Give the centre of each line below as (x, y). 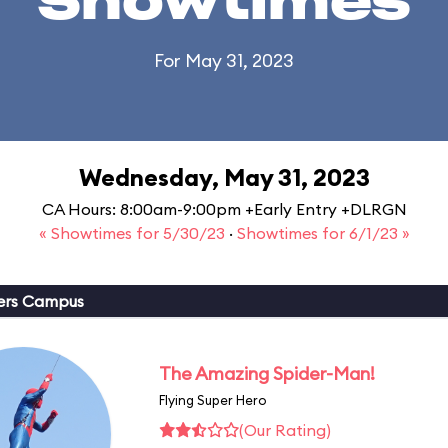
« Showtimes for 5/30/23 (133, 233)
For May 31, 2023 (224, 60)
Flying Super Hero (213, 399)
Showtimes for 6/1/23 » (323, 233)
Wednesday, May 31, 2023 (224, 177)
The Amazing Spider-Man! (267, 373)
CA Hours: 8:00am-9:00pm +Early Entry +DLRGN (224, 209)
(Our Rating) (285, 429)
